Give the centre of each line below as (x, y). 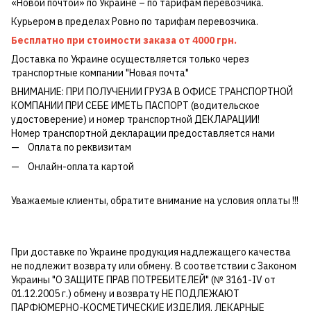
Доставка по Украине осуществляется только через (130, 59)
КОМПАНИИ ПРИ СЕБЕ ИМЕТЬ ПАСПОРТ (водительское (135, 105)
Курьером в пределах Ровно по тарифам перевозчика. (135, 21)
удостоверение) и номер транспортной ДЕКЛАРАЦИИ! (135, 119)
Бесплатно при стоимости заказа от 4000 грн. (124, 40)
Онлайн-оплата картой (81, 167)
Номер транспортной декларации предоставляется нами (143, 133)
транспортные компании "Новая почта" (100, 73)
